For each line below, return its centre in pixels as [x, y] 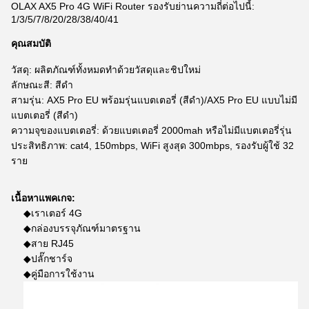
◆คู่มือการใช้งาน [59, 274]
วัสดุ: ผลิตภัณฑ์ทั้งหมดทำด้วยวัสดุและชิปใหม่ [106, 70]
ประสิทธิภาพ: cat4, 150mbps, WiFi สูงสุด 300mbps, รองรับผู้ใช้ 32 [152, 146]
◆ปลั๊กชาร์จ [48, 259]
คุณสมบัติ [31, 43]
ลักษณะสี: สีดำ [42, 85]
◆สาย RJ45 [49, 243]
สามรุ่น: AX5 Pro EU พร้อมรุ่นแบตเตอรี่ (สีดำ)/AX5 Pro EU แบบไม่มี [154, 100]
